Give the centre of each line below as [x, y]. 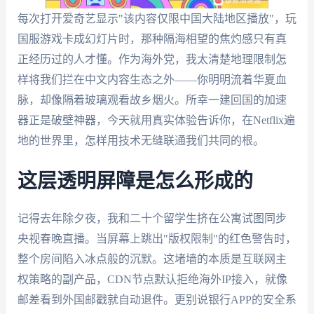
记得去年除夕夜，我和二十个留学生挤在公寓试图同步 [152, 218]
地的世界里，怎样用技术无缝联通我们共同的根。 [141, 141]
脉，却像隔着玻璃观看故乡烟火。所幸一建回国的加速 [152, 100]
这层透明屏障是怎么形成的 [135, 181]
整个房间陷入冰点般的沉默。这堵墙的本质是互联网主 [152, 259]
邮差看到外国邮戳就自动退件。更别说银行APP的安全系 [157, 299]
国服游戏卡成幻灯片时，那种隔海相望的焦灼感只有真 [152, 39]
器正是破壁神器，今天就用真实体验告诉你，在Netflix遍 [156, 120]
